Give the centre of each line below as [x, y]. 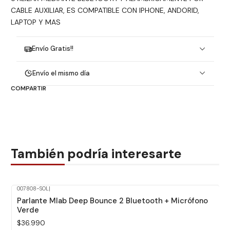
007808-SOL [33, 188]
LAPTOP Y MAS [36, 22]
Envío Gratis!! [53, 49]
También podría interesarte [96, 154]
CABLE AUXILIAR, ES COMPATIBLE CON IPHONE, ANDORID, [105, 11]
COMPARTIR [28, 88]
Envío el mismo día [61, 73]
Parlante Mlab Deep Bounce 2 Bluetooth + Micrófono [112, 201]
